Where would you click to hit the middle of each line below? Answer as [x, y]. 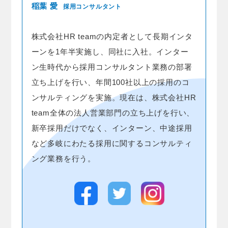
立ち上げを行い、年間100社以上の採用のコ [110, 82]
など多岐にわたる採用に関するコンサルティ [112, 144]
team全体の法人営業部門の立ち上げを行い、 [113, 113]
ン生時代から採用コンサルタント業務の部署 [112, 67]
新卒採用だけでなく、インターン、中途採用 [112, 128]
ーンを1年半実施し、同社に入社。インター [110, 52]
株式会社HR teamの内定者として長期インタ [112, 37]
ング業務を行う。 [64, 159]
